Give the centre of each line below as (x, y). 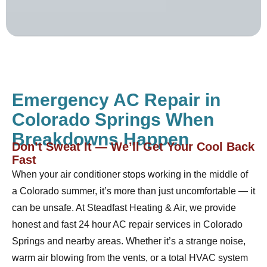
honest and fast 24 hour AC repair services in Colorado (127, 225)
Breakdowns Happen (100, 139)
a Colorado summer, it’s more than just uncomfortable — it (133, 191)
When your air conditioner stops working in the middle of (130, 175)
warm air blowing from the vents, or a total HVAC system (130, 258)
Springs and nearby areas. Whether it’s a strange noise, (129, 241)
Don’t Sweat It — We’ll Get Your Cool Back (133, 147)
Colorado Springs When (113, 120)
